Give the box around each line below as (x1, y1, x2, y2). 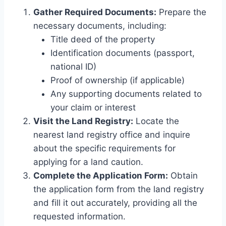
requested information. (33, 211, 126, 222)
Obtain (168, 171, 198, 181)
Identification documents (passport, (50, 48, 195, 59)
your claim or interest (50, 102, 136, 113)
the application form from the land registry (33, 184, 204, 195)
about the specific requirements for (33, 143, 176, 154)
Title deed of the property (50, 34, 155, 45)
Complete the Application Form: (33, 171, 168, 181)
